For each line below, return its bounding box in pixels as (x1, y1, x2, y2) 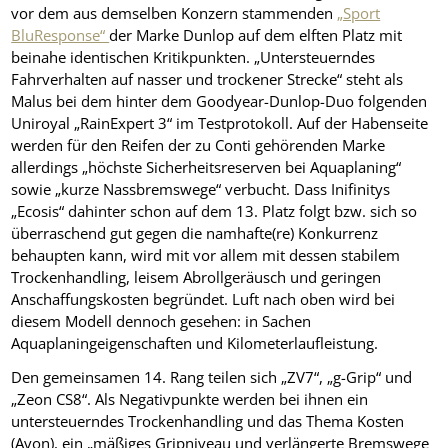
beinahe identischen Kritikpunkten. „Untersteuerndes (11, 46, 376, 67)
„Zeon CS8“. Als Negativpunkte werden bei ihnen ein (11, 389, 369, 410)
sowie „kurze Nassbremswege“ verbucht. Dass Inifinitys (11, 178, 391, 199)
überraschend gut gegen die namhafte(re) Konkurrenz (11, 222, 379, 243)
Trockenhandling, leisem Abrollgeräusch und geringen (11, 266, 382, 287)
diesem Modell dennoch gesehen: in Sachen (11, 310, 312, 331)
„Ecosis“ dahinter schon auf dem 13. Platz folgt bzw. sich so (11, 200, 418, 221)
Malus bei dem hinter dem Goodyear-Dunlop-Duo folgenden (11, 90, 428, 111)
